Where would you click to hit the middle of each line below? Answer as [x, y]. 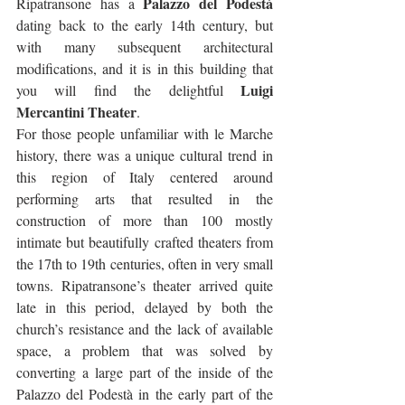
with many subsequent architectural [145, 46]
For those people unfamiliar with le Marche [145, 133]
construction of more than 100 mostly [145, 220]
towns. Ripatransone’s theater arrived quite [145, 285]
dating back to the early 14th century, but [145, 24]
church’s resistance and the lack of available [145, 328]
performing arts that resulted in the [145, 198]
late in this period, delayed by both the [145, 306]
